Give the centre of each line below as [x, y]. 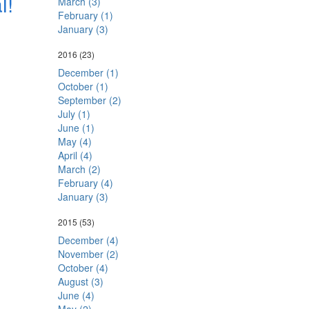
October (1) [83, 86]
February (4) [85, 183]
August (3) [80, 281]
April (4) [75, 155]
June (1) [76, 128]
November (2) [88, 254]
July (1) [74, 114]
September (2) [89, 100]
